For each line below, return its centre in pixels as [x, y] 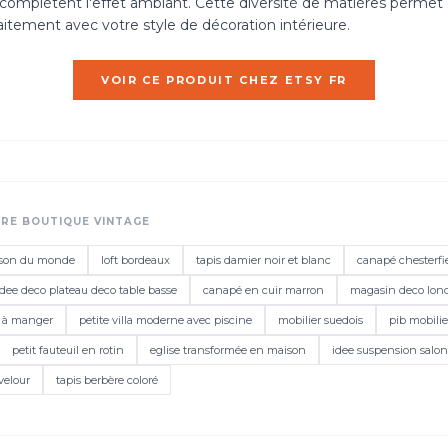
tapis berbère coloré [107, 380]
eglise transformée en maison [228, 350]
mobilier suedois [320, 320]
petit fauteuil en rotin [68, 350]
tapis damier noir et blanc [263, 260]
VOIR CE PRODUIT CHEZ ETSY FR [224, 80]
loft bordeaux [135, 260]
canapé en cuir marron [263, 290]
